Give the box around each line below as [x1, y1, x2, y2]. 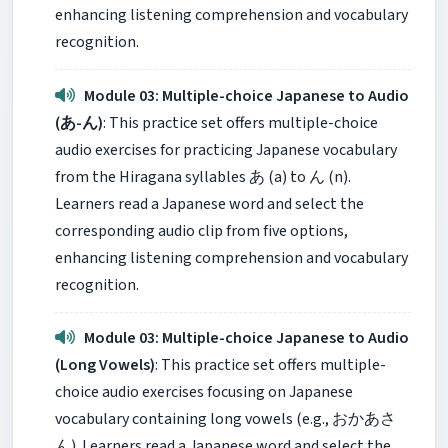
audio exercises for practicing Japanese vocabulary [55, 138, 397, 161]
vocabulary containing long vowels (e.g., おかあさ [55, 408, 396, 431]
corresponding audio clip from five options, [55, 219, 348, 242]
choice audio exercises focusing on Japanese [55, 381, 353, 404]
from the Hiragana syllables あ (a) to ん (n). [55, 165, 351, 188]
